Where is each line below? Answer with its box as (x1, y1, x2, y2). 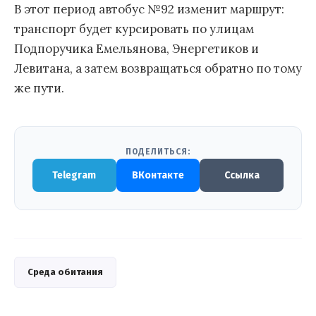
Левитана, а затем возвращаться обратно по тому (14, 60, 302, 76)
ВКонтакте (132, 169, 184, 181)
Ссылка (224, 169, 260, 181)
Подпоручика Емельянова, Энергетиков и (14, 40, 259, 56)
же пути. (14, 80, 64, 96)
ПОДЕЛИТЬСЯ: (126, 146, 190, 157)
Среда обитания (28, 266, 103, 277)
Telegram (52, 169, 97, 181)
